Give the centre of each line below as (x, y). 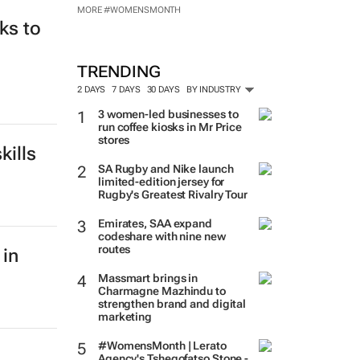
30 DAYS (163, 90)
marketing (125, 317)
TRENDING (119, 72)
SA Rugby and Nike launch (166, 169)
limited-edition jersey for (161, 182)
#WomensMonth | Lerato (162, 346)
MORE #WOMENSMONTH (129, 10)
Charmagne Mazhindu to (162, 291)
